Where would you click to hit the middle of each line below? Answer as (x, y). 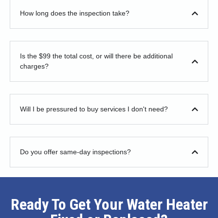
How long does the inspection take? (75, 13)
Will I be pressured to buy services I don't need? (94, 109)
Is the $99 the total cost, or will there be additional (96, 56)
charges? (34, 66)
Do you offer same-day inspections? (75, 152)
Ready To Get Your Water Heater (109, 205)
